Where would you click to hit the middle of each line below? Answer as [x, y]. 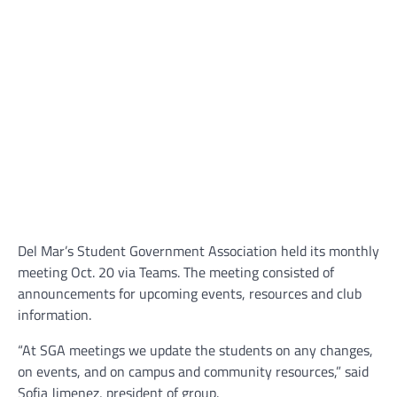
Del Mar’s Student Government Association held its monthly [198, 251]
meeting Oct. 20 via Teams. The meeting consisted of [176, 272]
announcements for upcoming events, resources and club [190, 293]
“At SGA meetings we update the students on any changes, [195, 350]
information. [54, 315]
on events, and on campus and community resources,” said [193, 371]
